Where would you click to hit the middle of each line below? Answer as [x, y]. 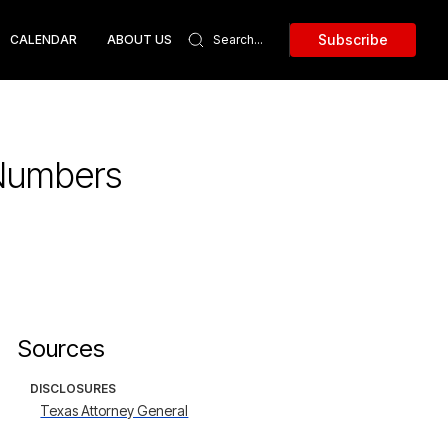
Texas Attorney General [114, 410]
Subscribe [353, 39]
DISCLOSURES [73, 388]
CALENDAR [43, 39]
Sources [62, 348]
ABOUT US [139, 39]
